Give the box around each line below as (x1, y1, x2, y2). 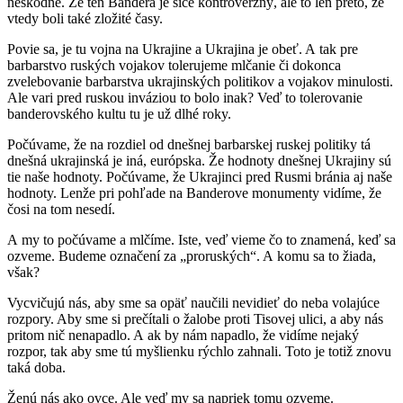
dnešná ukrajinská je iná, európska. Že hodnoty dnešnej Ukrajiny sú (7, 153, 391, 169)
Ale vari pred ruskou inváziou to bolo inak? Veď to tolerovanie (7, 90, 363, 106)
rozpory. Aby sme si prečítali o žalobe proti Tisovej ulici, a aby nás (7, 311, 383, 327)
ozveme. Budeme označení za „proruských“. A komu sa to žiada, (7, 248, 376, 264)
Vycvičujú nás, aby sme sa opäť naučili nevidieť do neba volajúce (7, 295, 380, 311)
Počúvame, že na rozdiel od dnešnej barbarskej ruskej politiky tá (7, 137, 371, 153)
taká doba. (7, 360, 66, 376)
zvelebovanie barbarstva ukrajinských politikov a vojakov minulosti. (7, 74, 393, 90)
